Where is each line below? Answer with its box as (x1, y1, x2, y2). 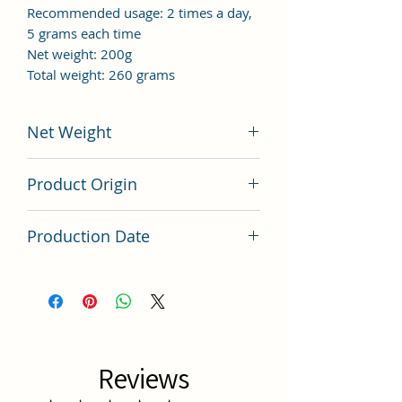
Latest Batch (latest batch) (27, 262, 188, 281)
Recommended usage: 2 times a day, (27, 3, 252, 22)
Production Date (27, 224, 150, 247)
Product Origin (27, 172, 137, 195)
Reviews (98, 358, 189, 397)
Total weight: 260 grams (27, 65, 175, 83)
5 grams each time (27, 23, 141, 42)
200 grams (27, 158, 97, 177)
